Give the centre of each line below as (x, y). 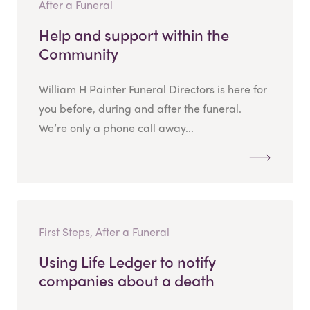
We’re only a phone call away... (116, 127)
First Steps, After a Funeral (104, 231)
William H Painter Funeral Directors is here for (153, 89)
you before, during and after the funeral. (140, 108)
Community (79, 53)
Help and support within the (134, 34)
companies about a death (127, 280)
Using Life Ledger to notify (127, 261)
